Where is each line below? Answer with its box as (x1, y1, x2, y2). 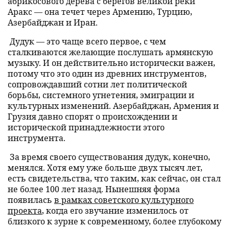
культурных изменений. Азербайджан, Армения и (8, 100, 219, 111)
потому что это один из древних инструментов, (8, 68, 207, 79)
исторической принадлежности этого (8, 122, 165, 132)
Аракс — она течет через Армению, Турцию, (8, 6, 192, 17)
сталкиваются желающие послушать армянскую (8, 47, 213, 57)
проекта (8, 205, 42, 216)
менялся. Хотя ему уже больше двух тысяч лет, (8, 162, 202, 173)
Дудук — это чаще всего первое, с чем (8, 36, 166, 47)
